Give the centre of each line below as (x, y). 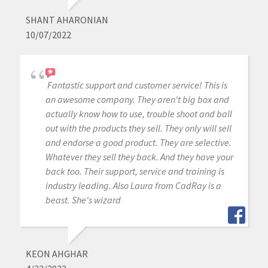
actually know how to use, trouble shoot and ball (138, 114)
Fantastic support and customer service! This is (137, 85)
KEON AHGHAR (57, 254)
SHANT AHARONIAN (67, 20)
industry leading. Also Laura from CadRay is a (133, 186)
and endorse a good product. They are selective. (138, 143)
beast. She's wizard (83, 200)
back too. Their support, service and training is (135, 171)
